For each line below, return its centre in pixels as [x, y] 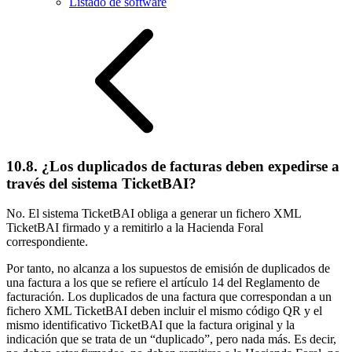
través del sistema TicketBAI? [101, 183]
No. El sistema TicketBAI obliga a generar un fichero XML [154, 214]
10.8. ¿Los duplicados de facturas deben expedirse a [173, 166]
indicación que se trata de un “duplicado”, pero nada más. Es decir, [171, 339]
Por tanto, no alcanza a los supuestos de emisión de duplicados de [168, 269]
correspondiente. [47, 242]
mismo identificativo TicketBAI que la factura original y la [150, 325]
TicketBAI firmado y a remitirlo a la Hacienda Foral [135, 228]
